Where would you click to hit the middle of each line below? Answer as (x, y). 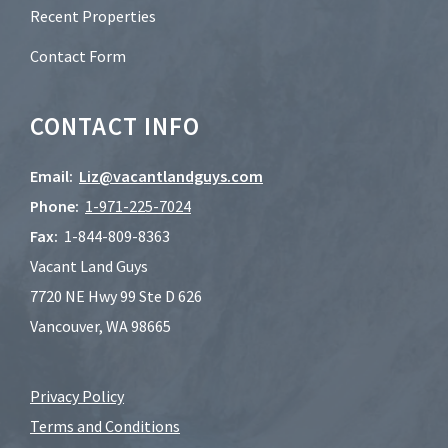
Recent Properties (93, 16)
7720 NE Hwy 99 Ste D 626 (116, 296)
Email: (54, 176)
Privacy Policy (77, 396)
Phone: (56, 206)
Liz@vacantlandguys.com (171, 176)
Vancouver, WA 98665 (100, 326)
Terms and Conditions (105, 426)
